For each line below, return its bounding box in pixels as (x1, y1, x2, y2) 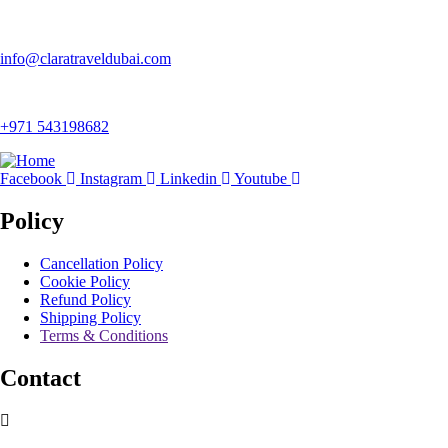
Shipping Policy (40, 309, 141, 327)
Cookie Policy (40, 273, 130, 291)
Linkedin (160, 170, 217, 188)
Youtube (234, 170, 287, 188)
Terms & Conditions (40, 327, 168, 345)
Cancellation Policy (40, 255, 163, 273)
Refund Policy (40, 291, 131, 309)
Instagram (80, 170, 142, 188)
